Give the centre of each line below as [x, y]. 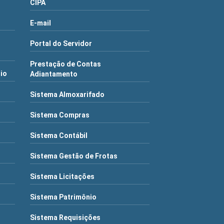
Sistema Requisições [65, 217]
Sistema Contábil [59, 135]
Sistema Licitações [62, 176]
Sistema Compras [60, 115]
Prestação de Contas [66, 64]
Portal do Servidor [61, 43]
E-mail [41, 23]
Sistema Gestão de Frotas [74, 156]
